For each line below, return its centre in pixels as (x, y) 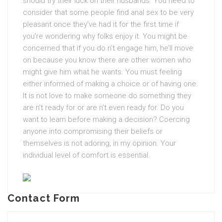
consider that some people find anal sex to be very (108, 12)
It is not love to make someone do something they (107, 96)
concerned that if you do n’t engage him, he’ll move (108, 48)
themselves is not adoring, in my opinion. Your (99, 143)
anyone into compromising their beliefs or (93, 131)
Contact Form (44, 198)
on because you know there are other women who (107, 60)
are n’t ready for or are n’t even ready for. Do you (103, 108)
